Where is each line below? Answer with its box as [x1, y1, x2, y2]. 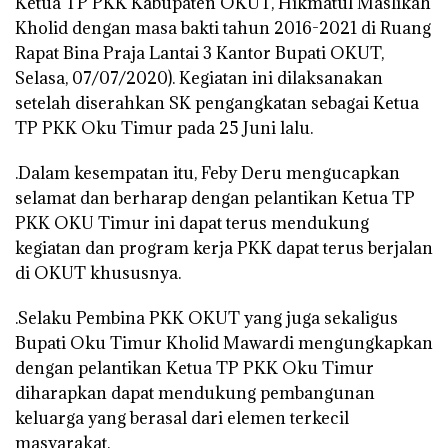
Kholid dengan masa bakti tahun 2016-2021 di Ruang [15, 16, 431, 39]
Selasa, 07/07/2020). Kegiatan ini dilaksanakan [15, 66, 383, 89]
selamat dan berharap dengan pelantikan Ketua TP [15, 186, 415, 209]
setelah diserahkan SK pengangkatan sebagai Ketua [15, 91, 419, 114]
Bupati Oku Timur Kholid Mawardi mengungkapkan [15, 331, 433, 354]
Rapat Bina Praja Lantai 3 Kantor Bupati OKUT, [15, 41, 384, 64]
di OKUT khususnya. [15, 261, 181, 284]
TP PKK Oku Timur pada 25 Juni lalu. [15, 116, 313, 139]
